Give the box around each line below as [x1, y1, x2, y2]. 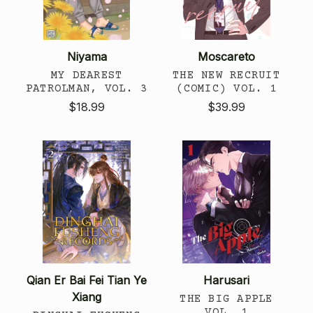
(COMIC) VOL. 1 [176, 82, 277, 95]
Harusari [203, 272, 249, 287]
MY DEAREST [50, 68, 123, 82]
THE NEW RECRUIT [173, 68, 280, 82]
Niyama [66, 49, 107, 64]
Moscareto [198, 49, 255, 64]
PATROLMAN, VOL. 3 [25, 82, 148, 95]
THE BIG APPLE [180, 292, 273, 305]
